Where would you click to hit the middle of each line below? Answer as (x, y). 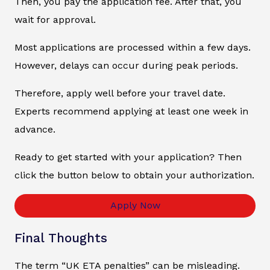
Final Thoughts (61, 238)
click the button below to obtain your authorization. (134, 175)
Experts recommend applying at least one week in (131, 111)
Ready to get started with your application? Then (128, 157)
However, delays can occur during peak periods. (126, 65)
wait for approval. (55, 19)
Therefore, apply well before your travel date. (120, 93)
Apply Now (135, 206)
